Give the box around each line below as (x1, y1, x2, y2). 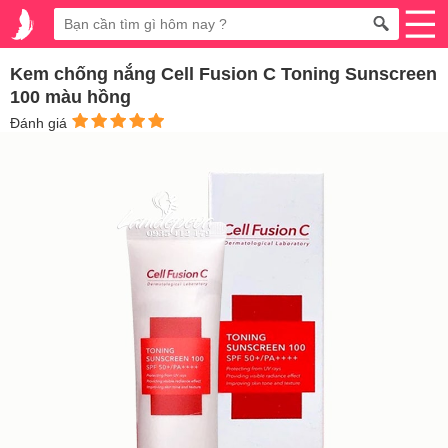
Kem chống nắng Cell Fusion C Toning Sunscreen (10, 64, 437, 84)
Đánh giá (10, 115, 71, 131)
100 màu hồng (10, 87, 131, 107)
